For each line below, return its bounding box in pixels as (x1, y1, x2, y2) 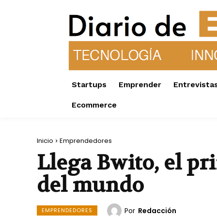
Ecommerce (72, 100, 117, 110)
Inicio (37, 136, 53, 146)
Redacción (138, 206, 176, 216)
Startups (72, 80, 107, 90)
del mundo (37, 172, 144, 199)
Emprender (119, 80, 161, 90)
